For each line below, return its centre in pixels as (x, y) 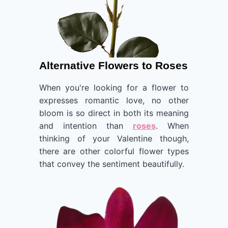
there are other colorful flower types (114, 151)
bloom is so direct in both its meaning (114, 113)
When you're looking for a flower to (114, 87)
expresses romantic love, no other (114, 100)
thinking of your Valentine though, (114, 138)
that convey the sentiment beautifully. (112, 164)
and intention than (86, 125)
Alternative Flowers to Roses (114, 65)
